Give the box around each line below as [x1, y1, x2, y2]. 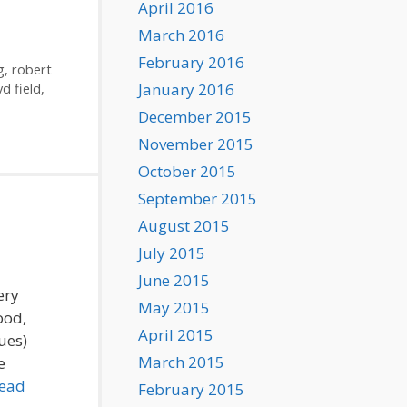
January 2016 [138, 79, 234, 100]
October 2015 [138, 161, 236, 182]
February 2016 [138, 52, 244, 73]
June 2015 [138, 270, 210, 291]
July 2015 [138, 243, 205, 263]
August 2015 [138, 215, 230, 236]
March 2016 [138, 25, 224, 45]
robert [11, 60, 52, 78]
